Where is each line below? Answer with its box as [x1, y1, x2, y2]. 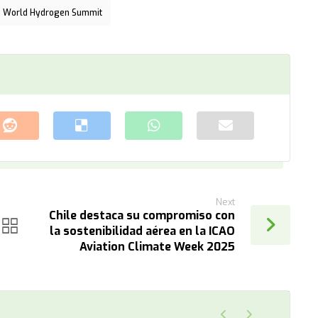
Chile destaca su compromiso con [49, 207, 236, 223]
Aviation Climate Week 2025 [79, 238, 236, 254]
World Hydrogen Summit [3, 6, 103, 18]
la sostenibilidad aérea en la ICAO [50, 223, 236, 238]
